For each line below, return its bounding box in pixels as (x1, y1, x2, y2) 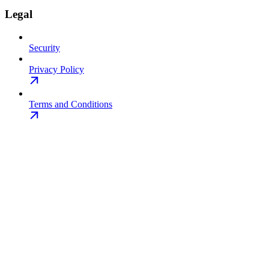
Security (29, 43, 60, 53)
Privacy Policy (29, 64, 84, 75)
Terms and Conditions (29, 99, 112, 110)
